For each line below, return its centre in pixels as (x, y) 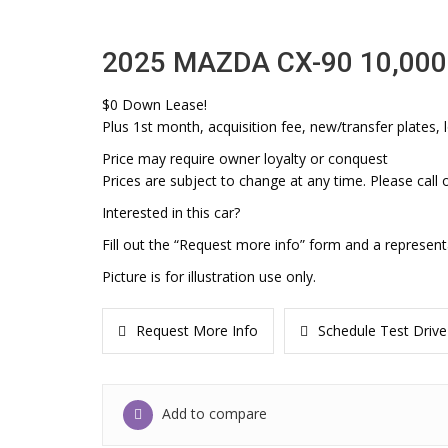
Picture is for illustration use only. (209, 276)
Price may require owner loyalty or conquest (245, 158)
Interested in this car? (171, 212)
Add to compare (212, 413)
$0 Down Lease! (154, 104)
